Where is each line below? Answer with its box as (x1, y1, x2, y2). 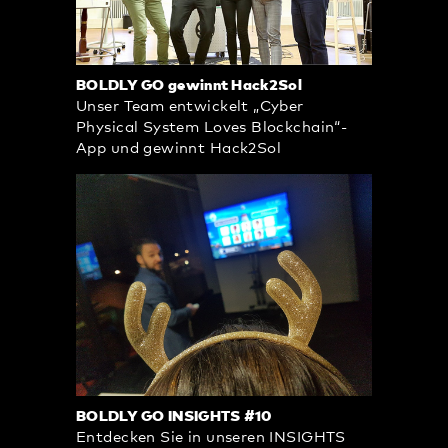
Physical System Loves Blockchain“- (76, 120, 348, 136)
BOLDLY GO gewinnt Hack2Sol (76, 78, 302, 94)
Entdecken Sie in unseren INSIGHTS (76, 430, 346, 446)
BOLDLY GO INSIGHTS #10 (76, 409, 272, 425)
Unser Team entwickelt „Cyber (76, 99, 304, 115)
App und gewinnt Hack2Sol (76, 141, 282, 157)
